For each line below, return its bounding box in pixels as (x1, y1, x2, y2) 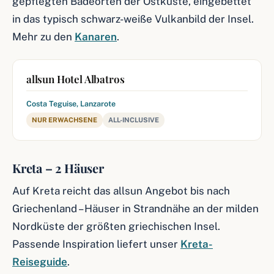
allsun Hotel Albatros (26, 72, 125, 86)
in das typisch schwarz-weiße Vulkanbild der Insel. (12, 13, 254, 25)
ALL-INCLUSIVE (108, 116, 159, 124)
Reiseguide (12, 256, 67, 268)
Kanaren (75, 31, 117, 43)
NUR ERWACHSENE (32, 116, 97, 124)
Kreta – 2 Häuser (12, 160, 104, 176)
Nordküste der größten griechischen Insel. (12, 220, 220, 232)
